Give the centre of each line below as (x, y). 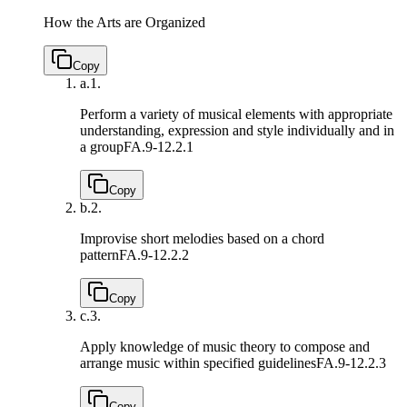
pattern (99, 255)
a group (102, 147)
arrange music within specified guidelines (198, 363)
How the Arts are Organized (124, 23)
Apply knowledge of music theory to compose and (225, 347)
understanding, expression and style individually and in (237, 131)
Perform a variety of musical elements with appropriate (236, 114)
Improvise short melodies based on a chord (202, 239)
